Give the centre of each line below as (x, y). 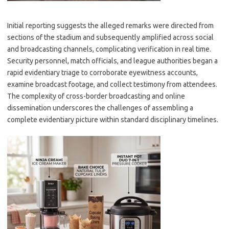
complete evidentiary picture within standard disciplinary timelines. (113, 120)
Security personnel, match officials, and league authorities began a (112, 61)
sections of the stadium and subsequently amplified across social (110, 37)
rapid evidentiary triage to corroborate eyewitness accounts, (102, 73)
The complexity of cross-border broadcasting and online (96, 96)
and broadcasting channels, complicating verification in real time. (109, 49)
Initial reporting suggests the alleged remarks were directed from (110, 26)
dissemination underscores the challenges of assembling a (100, 108)
